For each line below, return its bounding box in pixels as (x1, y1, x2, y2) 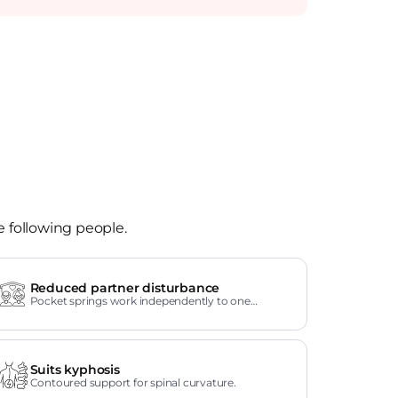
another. (29, 306, 75, 320)
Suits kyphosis (29, 362, 120, 378)
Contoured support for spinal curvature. (29, 376, 236, 389)
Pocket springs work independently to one (29, 294, 251, 307)
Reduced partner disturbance (29, 280, 220, 296)
